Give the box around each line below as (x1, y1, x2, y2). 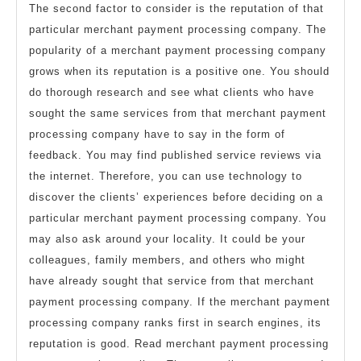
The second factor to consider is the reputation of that (29, 2, 324, 15)
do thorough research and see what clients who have (29, 86, 314, 99)
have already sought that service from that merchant (29, 275, 314, 288)
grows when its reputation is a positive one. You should (29, 65, 330, 78)
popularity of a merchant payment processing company (29, 44, 326, 57)
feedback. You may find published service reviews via (29, 149, 322, 162)
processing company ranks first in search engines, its (29, 317, 322, 330)
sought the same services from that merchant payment (29, 107, 326, 120)
